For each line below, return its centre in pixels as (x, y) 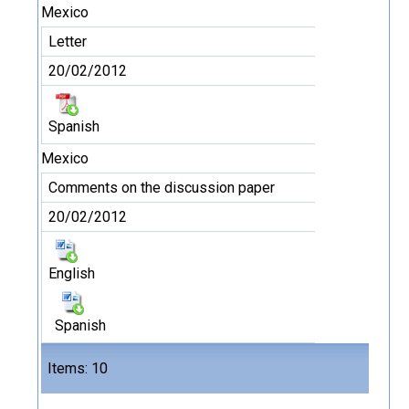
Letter (68, 42)
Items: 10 (78, 368)
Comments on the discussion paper (162, 188)
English (72, 273)
